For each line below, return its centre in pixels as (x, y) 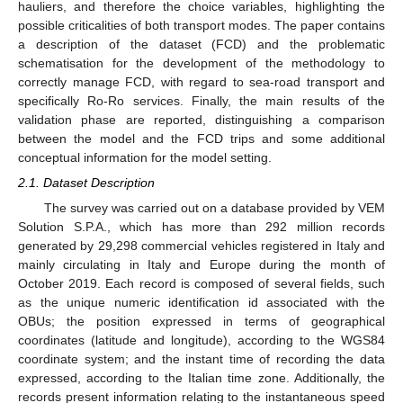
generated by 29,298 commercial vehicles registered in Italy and (201, 246)
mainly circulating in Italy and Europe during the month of (201, 265)
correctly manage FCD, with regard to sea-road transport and (201, 81)
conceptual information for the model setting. (145, 157)
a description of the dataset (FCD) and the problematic (201, 44)
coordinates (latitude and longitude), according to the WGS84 (201, 340)
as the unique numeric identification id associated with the (201, 303)
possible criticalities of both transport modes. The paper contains (201, 25)
